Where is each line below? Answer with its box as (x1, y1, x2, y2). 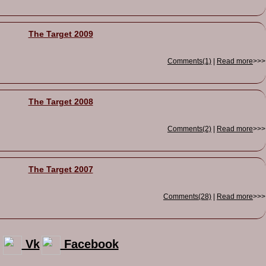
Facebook (60, 237, 119, 251)
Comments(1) (167, 57, 211, 65)
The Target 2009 (28, 29, 93, 39)
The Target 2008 (28, 97, 93, 106)
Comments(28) (163, 192, 211, 201)
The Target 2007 (28, 164, 93, 174)
